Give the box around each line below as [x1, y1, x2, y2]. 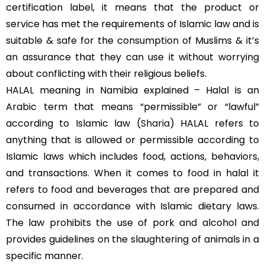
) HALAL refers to [169, 117, 260, 130]
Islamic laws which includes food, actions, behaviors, [6, 150, 259, 163]
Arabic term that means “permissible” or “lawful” [6, 100, 259, 114]
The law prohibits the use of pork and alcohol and [6, 216, 259, 230]
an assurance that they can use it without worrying [6, 50, 259, 64]
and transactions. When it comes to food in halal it [6, 166, 259, 180]
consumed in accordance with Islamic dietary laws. [6, 199, 259, 213]
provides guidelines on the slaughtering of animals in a [6, 232, 259, 246]
